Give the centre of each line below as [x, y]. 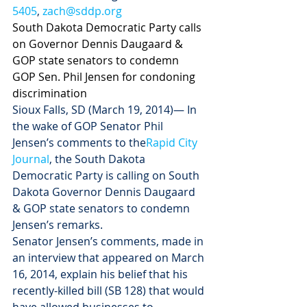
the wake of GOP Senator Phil [89, 126]
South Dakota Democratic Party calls [108, 27]
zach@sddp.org [82, 11]
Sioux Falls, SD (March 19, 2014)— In [106, 110]
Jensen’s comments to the [79, 143]
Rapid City [173, 143]
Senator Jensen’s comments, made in [109, 241]
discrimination [50, 93]
